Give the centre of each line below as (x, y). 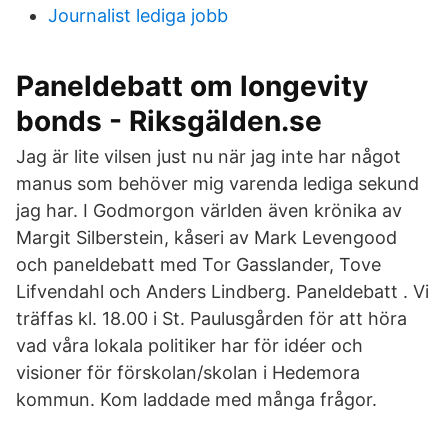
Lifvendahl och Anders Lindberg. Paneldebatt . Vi (222, 291)
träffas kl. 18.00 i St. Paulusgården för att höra (211, 318)
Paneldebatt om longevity (192, 86)
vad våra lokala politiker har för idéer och (189, 345)
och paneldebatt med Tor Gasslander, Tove (198, 264)
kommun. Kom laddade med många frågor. (196, 399)
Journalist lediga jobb (138, 15)
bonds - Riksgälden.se (169, 121)
